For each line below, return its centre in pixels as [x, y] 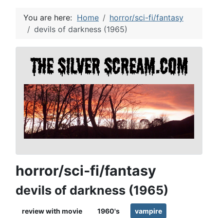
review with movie [52, 211]
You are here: [50, 18]
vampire [148, 211]
